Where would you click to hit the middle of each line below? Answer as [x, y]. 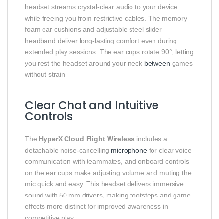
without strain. [46, 74]
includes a [151, 139]
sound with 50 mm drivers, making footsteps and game [108, 195]
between [157, 63]
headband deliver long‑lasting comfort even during [101, 40]
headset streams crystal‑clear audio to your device [101, 7]
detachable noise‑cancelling [68, 150]
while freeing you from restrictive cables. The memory [106, 18]
